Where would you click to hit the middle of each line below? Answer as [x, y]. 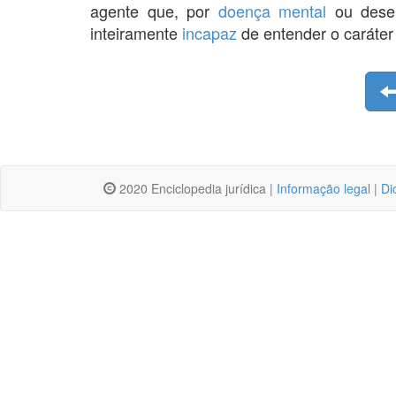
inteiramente [136, 32]
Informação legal [324, 188]
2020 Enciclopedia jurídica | [196, 188]
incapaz [209, 32]
